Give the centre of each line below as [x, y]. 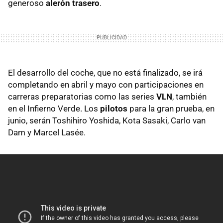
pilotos [114, 108]
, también [189, 96]
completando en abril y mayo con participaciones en [106, 84]
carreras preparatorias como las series [82, 96]
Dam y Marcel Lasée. [47, 132]
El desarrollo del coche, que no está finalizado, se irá [105, 72]
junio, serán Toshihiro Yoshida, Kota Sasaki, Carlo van [107, 120]
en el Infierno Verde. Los [54, 108]
